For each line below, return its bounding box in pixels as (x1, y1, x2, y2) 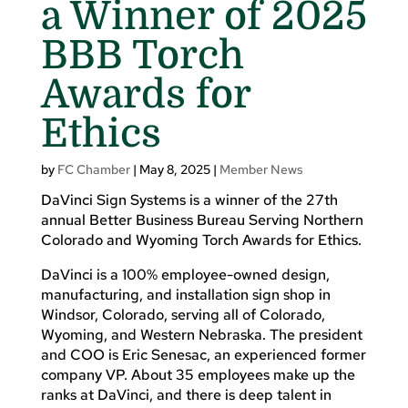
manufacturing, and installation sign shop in (40, 284, 331, 304)
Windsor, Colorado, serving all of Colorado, (40, 304, 325, 324)
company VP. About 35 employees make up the (40, 364, 355, 384)
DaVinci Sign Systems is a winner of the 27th (40, 189, 338, 209)
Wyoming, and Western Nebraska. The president (40, 324, 362, 344)
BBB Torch (40, 32, 244, 77)
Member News (219, 160, 303, 178)
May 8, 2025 (138, 160, 210, 178)
